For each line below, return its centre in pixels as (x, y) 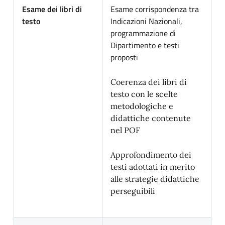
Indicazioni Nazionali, (146, 21)
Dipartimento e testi (145, 45)
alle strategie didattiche (155, 179)
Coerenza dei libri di (149, 82)
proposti (124, 57)
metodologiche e (142, 106)
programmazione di (143, 33)
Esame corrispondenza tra (155, 9)
